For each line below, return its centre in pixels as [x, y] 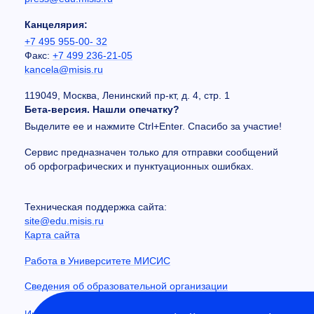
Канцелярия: [56, 24]
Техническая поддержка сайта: [96, 206]
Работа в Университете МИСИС [97, 260]
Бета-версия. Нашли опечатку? [102, 109]
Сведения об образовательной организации [126, 286]
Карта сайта [52, 234]
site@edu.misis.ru [64, 220]
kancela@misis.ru [64, 70]
